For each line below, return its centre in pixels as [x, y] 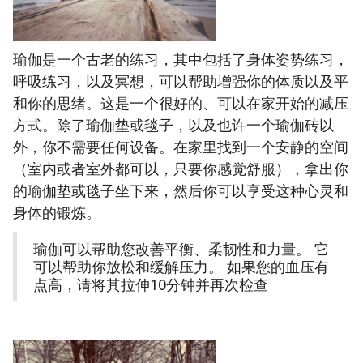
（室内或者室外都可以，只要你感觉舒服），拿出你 [181, 169]
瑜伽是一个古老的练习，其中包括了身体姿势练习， [181, 60]
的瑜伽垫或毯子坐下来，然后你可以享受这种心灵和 [181, 191]
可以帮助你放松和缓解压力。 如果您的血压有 [181, 267]
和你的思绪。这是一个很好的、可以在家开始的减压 [181, 103]
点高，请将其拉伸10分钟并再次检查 [151, 285]
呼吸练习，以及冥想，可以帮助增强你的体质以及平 [181, 81]
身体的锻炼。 [57, 213]
